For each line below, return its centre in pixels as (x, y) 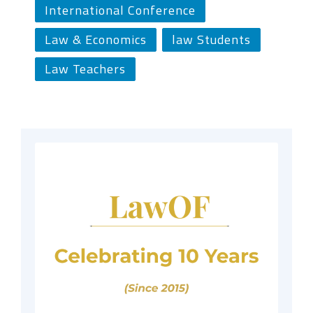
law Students (211, 39)
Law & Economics (96, 39)
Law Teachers (85, 68)
